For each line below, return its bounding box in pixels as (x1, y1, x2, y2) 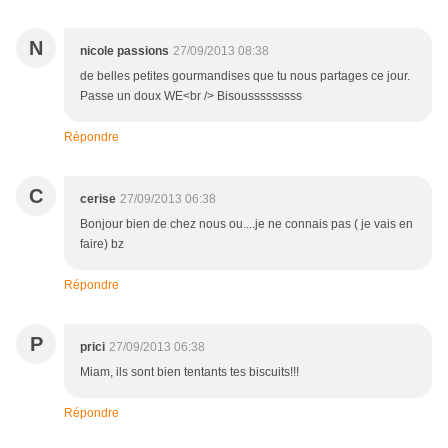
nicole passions (80, 44, 169, 59)
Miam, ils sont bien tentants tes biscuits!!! (80, 365, 299, 380)
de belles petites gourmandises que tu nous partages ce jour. (80, 69, 410, 84)
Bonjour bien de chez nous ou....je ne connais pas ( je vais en (80, 217, 413, 232)
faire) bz (80, 237, 124, 252)
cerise (80, 192, 116, 207)
